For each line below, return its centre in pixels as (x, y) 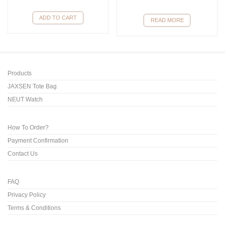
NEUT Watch (25, 100)
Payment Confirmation (38, 141)
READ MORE (167, 20)
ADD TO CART (58, 17)
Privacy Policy (27, 195)
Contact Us (23, 154)
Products (20, 74)
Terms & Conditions (34, 208)
